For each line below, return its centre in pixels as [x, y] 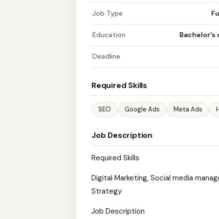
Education [109, 35]
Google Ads [142, 109]
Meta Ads [188, 109]
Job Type [108, 13]
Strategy [107, 191]
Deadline [106, 56]
